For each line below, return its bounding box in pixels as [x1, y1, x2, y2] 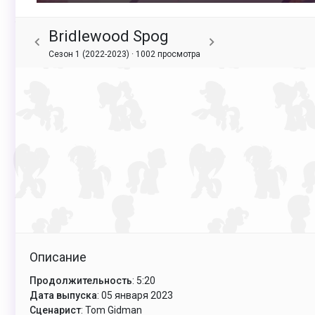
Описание [30, 249, 86, 264]
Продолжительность [30, 274, 132, 286]
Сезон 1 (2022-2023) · [49, 49, 136, 59]
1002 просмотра [136, 49, 200, 59]
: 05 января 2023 [97, 289, 173, 301]
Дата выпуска [30, 289, 97, 301]
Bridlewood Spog [49, 27, 169, 45]
